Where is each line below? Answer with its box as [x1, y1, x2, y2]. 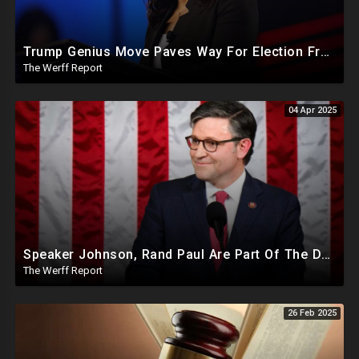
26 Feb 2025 [288, 307, 337, 318]
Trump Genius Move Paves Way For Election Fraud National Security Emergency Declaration [320, 44, 329, 60]
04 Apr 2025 [288, 105, 337, 116]
